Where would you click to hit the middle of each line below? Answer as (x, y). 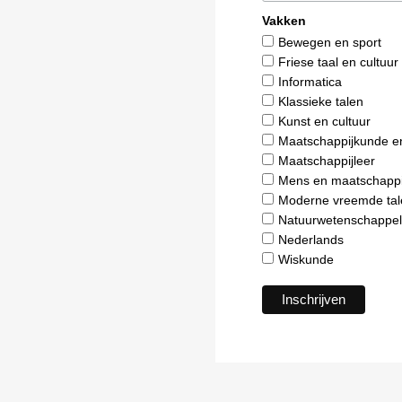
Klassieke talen (321, 101)
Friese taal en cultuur (338, 61)
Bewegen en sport (330, 42)
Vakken (284, 20)
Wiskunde (306, 259)
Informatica (310, 81)
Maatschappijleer (327, 160)
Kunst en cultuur (324, 121)
